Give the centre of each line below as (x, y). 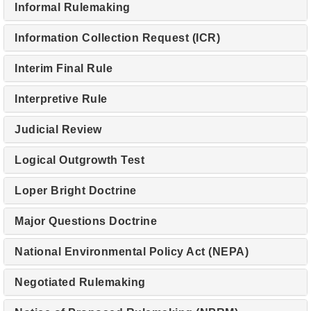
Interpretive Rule (61, 99)
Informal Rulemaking (73, 7)
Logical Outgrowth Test (79, 160)
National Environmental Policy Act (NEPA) (132, 252)
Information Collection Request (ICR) (117, 38)
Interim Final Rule (64, 68)
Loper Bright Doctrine (76, 191)
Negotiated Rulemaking (80, 282)
